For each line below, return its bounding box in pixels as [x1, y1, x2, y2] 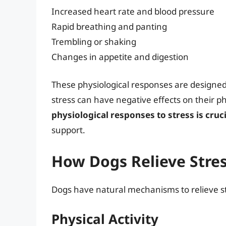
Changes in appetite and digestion [51, 50, 189, 63]
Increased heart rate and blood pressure [51, 5, 214, 17]
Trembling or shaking [51, 35, 136, 47]
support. [51, 124, 85, 136]
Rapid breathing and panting [51, 20, 167, 32]
